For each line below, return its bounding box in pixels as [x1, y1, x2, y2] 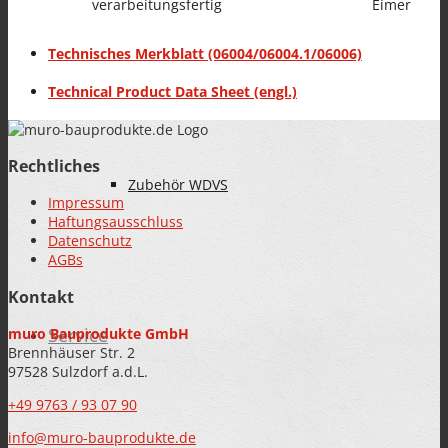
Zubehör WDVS [128, 175, 228, 194]
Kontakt [8, 285, 74, 308]
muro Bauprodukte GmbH [8, 324, 189, 344]
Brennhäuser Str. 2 [8, 343, 135, 363]
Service [48, 323, 108, 347]
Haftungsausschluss [48, 212, 183, 232]
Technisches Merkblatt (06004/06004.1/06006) [48, 44, 362, 64]
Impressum [48, 193, 124, 213]
